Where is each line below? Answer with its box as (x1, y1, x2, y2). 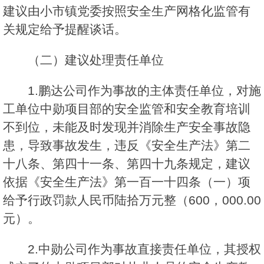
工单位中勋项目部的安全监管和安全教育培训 (3, 102, 250, 116)
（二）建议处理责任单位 (28, 53, 164, 67)
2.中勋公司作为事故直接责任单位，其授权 (28, 242, 261, 256)
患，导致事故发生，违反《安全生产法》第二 (3, 138, 250, 153)
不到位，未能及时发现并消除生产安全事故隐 (3, 120, 250, 134)
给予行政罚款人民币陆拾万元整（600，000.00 (3, 193, 261, 207)
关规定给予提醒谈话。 (3, 22, 127, 37)
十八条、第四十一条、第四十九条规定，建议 (3, 157, 250, 171)
